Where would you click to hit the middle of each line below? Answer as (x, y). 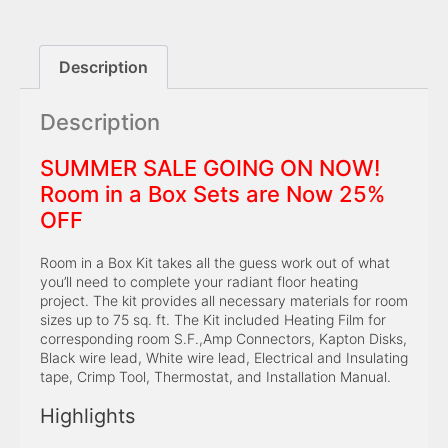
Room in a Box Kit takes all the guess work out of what (215, 262)
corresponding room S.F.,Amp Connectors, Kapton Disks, (223, 338)
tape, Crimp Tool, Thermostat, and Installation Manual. (215, 376)
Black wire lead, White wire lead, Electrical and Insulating (224, 357)
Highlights (87, 415)
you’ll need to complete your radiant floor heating (199, 281)
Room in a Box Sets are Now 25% (212, 193)
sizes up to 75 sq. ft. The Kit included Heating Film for (213, 319)
